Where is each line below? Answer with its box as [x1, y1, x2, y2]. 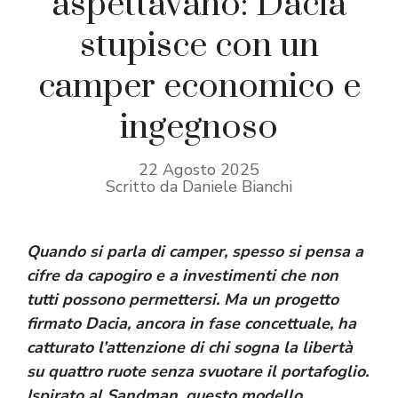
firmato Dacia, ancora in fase [27, 312, 244, 334]
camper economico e [37, 64, 361, 108]
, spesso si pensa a [224, 240, 363, 262]
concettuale [244, 312, 330, 334]
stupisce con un [79, 23, 319, 68]
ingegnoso [120, 105, 278, 149]
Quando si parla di [27, 240, 169, 262]
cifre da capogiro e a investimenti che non [27, 264, 338, 286]
